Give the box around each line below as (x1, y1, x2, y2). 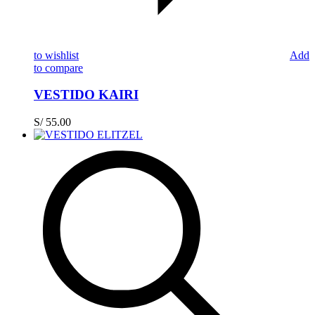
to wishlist (34, 49, 79, 61)
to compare (34, 61, 83, 74)
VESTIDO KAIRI (34, 87, 139, 103)
